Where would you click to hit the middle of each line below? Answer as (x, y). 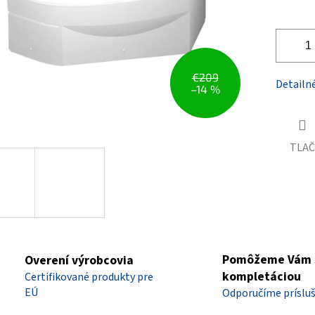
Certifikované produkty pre (89, 277)
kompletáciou (262, 276)
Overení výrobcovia (79, 260)
